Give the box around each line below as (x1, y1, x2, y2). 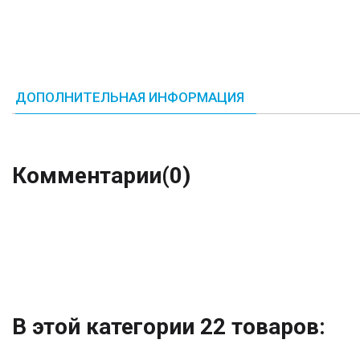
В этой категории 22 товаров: (12, 313, 325, 340)
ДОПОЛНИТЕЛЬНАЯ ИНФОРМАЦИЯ (15, 88, 244, 105)
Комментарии (12, 162, 162, 189)
